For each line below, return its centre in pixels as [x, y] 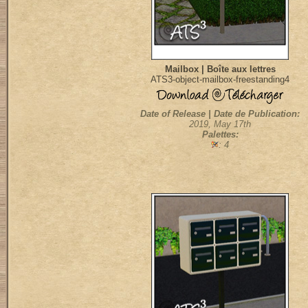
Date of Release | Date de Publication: [220, 114]
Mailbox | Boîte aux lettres [220, 69]
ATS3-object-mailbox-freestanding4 [220, 79]
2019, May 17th [220, 124]
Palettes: [220, 134]
